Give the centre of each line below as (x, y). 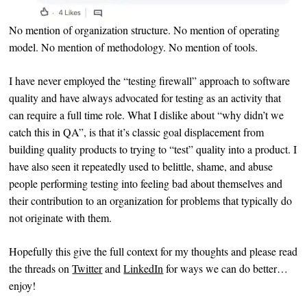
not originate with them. (61, 218)
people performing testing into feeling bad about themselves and (146, 184)
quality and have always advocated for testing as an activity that (145, 98)
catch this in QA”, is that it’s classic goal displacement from (137, 132)
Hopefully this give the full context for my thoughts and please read (153, 251)
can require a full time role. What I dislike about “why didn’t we (147, 115)
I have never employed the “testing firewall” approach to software (150, 81)
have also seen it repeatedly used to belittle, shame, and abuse (141, 167)
